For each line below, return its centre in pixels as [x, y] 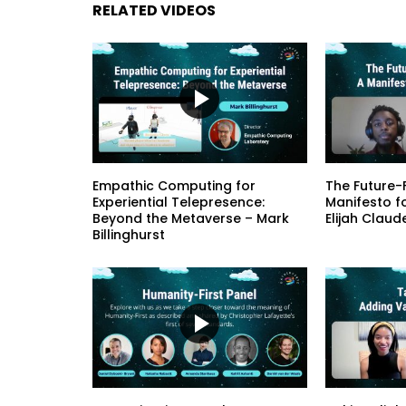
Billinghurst [129, 235]
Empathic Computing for [174, 186]
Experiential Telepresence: [179, 203]
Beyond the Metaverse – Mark [191, 219]
